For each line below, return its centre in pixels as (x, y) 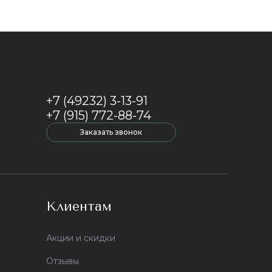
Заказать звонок (111, 132)
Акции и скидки (81, 238)
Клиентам (79, 206)
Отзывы (63, 261)
